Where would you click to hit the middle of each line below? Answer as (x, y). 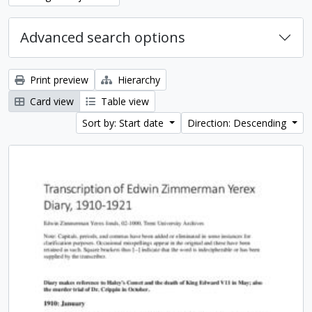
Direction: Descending (239, 123)
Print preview (58, 80)
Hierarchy (138, 80)
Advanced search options (103, 37)
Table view (124, 101)
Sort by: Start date (125, 123)
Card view (50, 101)
